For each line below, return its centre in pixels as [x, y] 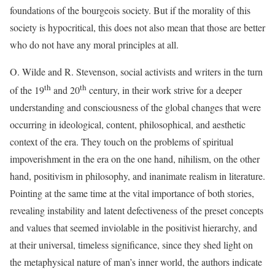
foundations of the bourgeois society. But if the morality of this [130, 10]
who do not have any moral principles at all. [94, 45]
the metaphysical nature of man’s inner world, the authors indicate [136, 262]
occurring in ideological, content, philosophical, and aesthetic [128, 125]
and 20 [65, 90]
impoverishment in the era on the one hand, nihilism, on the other [135, 159]
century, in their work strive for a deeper [164, 90]
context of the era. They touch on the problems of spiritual [122, 142]
